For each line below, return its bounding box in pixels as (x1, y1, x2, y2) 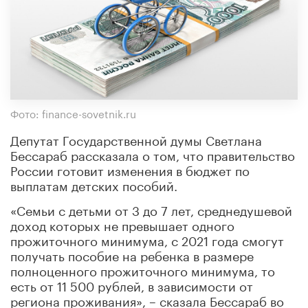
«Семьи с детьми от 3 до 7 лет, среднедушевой (10, 199, 292, 219)
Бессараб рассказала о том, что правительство (10, 144, 295, 164)
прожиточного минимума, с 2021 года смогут (10, 229, 284, 249)
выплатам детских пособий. (10, 174, 177, 194)
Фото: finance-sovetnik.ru (10, 104, 136, 121)
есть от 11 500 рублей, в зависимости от (10, 274, 253, 294)
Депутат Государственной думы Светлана (10, 129, 262, 148)
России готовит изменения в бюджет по (10, 159, 250, 179)
